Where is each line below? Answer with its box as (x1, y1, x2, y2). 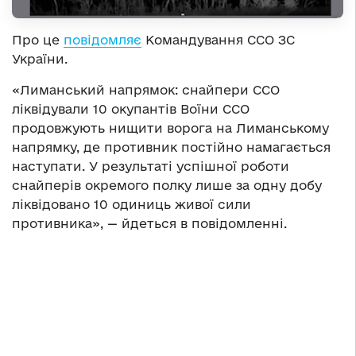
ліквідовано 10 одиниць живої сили (12, 197, 251, 212)
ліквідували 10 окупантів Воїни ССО (12, 102, 250, 117)
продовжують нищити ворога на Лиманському (12, 121, 329, 136)
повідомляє (64, 33, 141, 48)
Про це (12, 33, 64, 48)
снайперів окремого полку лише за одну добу (12, 178, 322, 193)
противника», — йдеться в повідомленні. (12, 216, 287, 231)
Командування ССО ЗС (141, 33, 295, 48)
